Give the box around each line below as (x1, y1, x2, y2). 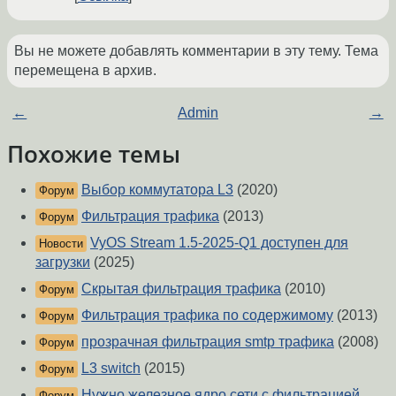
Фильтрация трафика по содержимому (81, 308, 333, 324)
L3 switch (81, 361, 141, 377)
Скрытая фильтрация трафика (81, 281, 281, 297)
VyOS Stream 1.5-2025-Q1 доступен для (90, 235, 348, 251)
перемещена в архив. (14, 63, 156, 79)
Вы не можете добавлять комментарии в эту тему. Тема (14, 43, 378, 59)
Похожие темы (7, 139, 180, 170)
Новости (39, 237, 83, 251)
